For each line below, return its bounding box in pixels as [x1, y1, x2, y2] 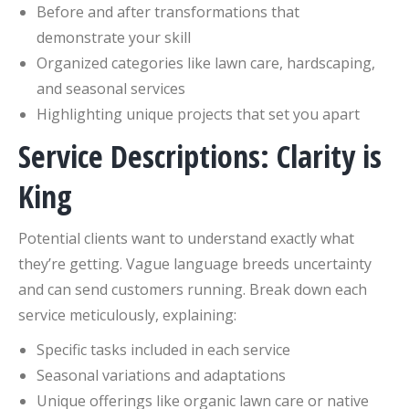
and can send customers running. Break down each [18, 278, 367, 299]
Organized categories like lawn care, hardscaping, [37, 52, 375, 73]
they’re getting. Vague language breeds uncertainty [18, 253, 372, 274]
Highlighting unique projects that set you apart [37, 103, 360, 124]
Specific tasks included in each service [37, 339, 290, 360]
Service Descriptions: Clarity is [18, 134, 382, 177]
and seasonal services [37, 78, 185, 99]
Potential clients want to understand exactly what [18, 227, 354, 248]
